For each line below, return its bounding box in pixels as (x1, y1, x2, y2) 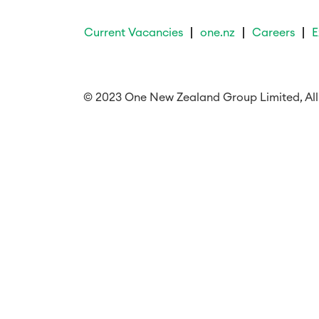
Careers (252, 27, 295, 38)
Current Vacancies (84, 27, 183, 38)
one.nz (200, 27, 235, 38)
